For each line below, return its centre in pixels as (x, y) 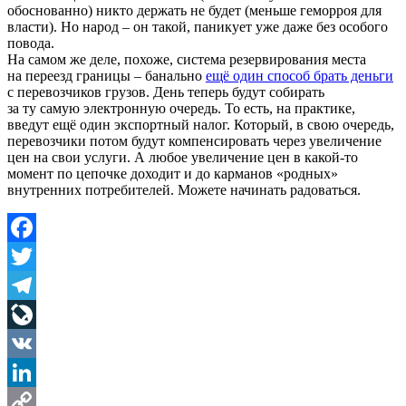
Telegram (34, 314)
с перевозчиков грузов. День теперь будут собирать (166, 92)
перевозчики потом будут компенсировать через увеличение (194, 140)
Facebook (35, 256)
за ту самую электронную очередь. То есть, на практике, (181, 108)
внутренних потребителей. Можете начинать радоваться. (184, 189)
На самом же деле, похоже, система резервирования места (187, 59)
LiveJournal (41, 343)
